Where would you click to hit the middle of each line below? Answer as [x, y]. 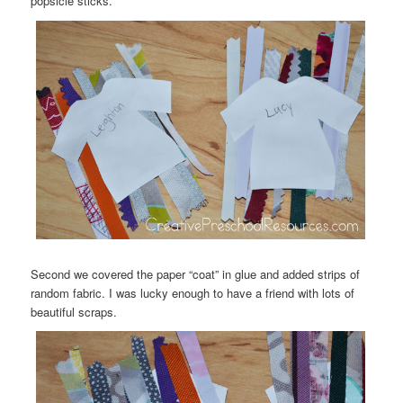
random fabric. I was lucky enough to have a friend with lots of [193, 292]
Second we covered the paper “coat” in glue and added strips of [196, 273]
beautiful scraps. [74, 311]
